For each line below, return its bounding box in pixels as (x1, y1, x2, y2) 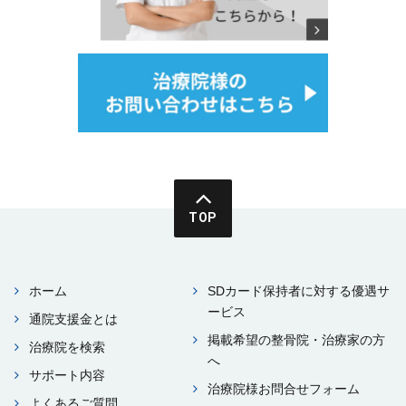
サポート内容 (29, 367, 105, 382)
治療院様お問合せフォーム (208, 381, 361, 396)
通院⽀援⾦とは (29, 311, 118, 326)
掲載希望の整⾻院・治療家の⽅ (208, 332, 386, 347)
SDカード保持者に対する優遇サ (208, 283, 391, 298)
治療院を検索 (29, 339, 105, 354)
